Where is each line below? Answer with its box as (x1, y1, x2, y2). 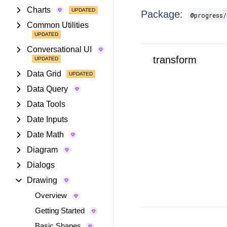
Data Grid (27, 69, 61, 78)
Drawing (27, 176, 57, 184)
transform (153, 54, 197, 65)
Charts (27, 6, 51, 14)
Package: (140, 9, 183, 20)
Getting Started (35, 206, 85, 215)
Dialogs (27, 161, 55, 169)
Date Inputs (27, 115, 68, 124)
